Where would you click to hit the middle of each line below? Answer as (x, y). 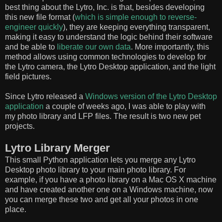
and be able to (31, 47)
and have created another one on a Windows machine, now (109, 189)
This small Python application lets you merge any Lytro (100, 160)
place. (16, 209)
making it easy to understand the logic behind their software (109, 37)
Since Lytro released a (45, 96)
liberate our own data (94, 47)
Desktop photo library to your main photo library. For (95, 169)
